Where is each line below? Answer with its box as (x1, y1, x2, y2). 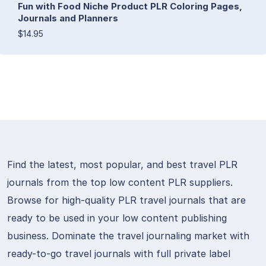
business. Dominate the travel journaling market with (7, 230, 249, 242)
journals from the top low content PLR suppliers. (7, 176, 233, 189)
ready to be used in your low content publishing (7, 212, 227, 224)
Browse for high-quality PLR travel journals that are (7, 194, 246, 207)
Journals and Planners (18, 12, 118, 24)
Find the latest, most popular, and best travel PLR (7, 159, 237, 171)
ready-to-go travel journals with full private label (7, 248, 230, 260)
